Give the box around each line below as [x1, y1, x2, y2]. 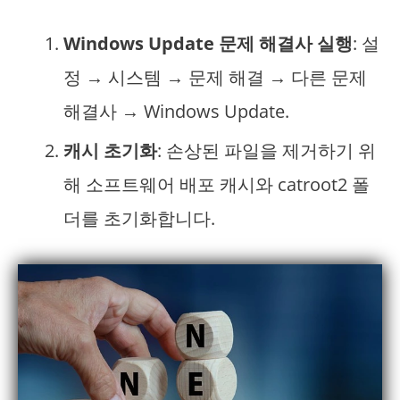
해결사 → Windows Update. [63, 99, 289, 124]
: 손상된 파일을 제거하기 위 [157, 138, 376, 163]
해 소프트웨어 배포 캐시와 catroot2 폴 [63, 172, 370, 197]
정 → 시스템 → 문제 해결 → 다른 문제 [63, 65, 367, 90]
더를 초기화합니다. [63, 206, 215, 231]
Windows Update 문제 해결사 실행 [63, 31, 353, 56]
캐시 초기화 [63, 138, 157, 163]
